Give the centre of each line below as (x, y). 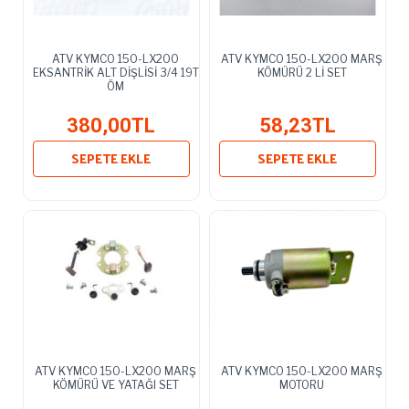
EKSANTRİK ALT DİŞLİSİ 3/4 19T (116, 72)
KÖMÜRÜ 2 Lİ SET (302, 72)
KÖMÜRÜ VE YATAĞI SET (115, 384)
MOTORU (302, 384)
